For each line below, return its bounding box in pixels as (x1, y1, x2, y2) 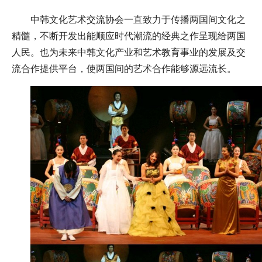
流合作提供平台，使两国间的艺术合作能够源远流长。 (12, 64, 236, 74)
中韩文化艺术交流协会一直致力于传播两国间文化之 (30, 15, 246, 25)
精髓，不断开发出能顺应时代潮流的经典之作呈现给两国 (12, 31, 246, 42)
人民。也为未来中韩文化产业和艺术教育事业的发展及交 (12, 47, 246, 58)
